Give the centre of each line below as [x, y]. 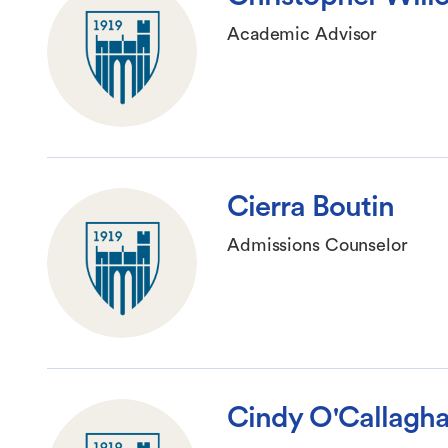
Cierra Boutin [311, 207]
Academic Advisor [302, 34]
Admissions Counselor [317, 245]
